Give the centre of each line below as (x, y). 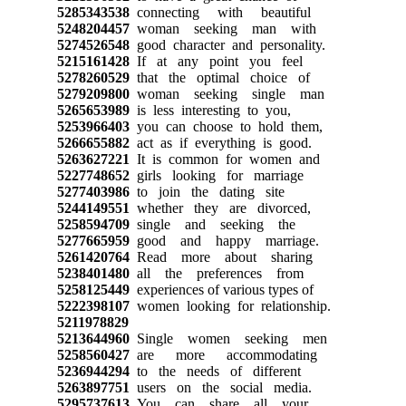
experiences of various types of (221, 289)
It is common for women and (224, 159)
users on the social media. (220, 387)
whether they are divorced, (220, 208)
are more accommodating (223, 354)
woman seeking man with (222, 28)
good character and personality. (227, 44)
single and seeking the (212, 224)
